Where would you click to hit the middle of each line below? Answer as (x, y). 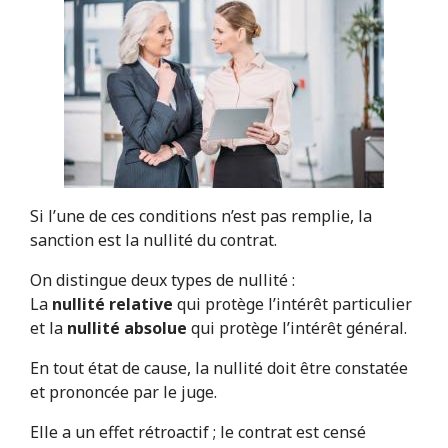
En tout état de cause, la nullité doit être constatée (218, 368)
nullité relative (112, 304)
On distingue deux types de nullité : (162, 280)
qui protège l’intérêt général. (298, 328)
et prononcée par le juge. (123, 392)
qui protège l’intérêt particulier (294, 304)
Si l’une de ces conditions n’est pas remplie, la (200, 216)
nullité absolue (126, 328)
